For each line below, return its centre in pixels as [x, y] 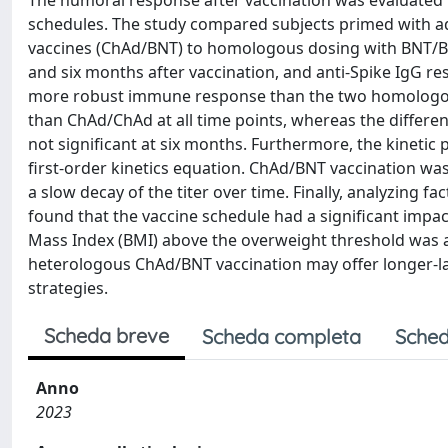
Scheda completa [281, 336]
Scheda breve [106, 335]
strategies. [68, 288]
